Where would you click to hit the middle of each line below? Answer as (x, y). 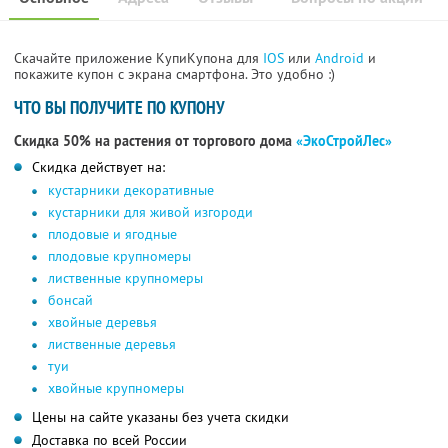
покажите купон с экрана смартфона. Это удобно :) (174, 74)
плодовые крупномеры (119, 256)
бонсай (70, 300)
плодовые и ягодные (112, 234)
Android (341, 58)
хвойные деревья (102, 322)
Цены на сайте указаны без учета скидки (160, 417)
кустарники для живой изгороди (150, 212)
